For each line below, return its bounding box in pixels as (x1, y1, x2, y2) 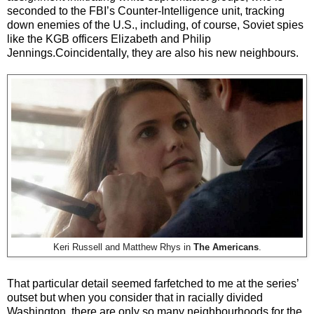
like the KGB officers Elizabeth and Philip (7, 32, 211, 45)
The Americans (193, 242, 259, 252)
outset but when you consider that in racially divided (7, 291, 263, 303)
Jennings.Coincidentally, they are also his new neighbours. (7, 46, 299, 59)
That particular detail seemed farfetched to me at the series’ (7, 277, 299, 289)
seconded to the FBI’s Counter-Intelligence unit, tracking (7, 4, 285, 17)
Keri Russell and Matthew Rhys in (53, 242, 193, 252)
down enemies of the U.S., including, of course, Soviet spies (7, 18, 303, 31)
